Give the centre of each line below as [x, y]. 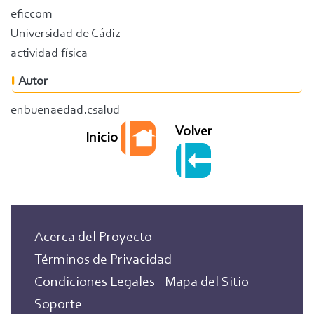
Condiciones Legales [95, 282]
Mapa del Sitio [207, 282]
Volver [193, 132]
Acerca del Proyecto [94, 238]
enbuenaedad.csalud [65, 111]
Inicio [103, 138]
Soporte [59, 305]
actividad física [49, 54]
